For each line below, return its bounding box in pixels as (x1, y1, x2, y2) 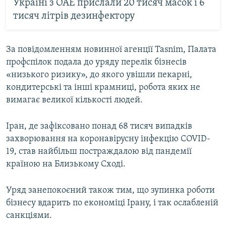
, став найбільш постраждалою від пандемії (14, 146, 192, 156)
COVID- (181, 134, 210, 144)
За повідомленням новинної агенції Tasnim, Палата (6, 44, 216, 54)
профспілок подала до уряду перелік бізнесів (6, 57, 187, 67)
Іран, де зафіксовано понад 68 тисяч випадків (6, 121, 192, 131)
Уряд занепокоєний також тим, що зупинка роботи (6, 185, 215, 195)
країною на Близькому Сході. (6, 159, 126, 169)
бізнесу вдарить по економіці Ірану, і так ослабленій (6, 198, 218, 208)
